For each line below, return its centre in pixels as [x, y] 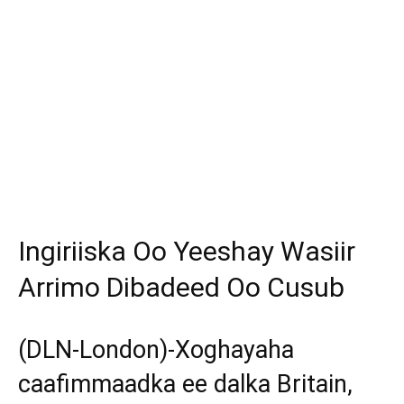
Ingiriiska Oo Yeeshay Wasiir [187, 252]
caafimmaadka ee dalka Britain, [185, 385]
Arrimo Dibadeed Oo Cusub [181, 288]
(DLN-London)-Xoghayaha [156, 350]
